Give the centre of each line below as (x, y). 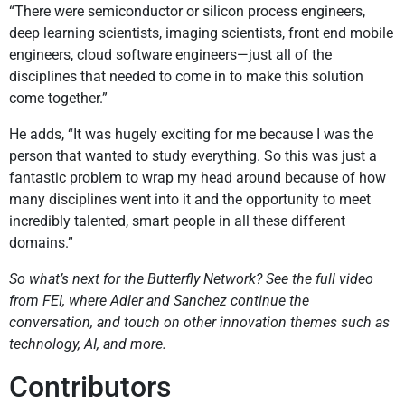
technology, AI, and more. (88, 344)
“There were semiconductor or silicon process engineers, (187, 12)
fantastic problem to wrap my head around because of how (198, 178)
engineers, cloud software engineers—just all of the (170, 55)
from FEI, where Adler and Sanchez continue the (159, 301)
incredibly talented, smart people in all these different (177, 221)
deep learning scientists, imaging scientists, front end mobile (201, 33)
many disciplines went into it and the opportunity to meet (190, 200)
